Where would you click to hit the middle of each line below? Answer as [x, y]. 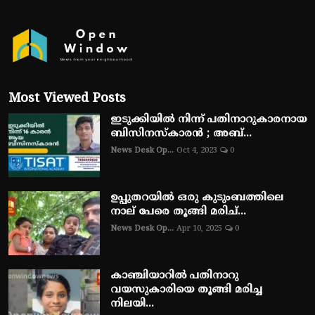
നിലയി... [132, 304]
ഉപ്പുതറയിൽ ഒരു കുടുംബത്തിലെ [197, 198]
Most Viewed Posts [67, 98]
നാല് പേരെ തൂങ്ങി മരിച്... [178, 212]
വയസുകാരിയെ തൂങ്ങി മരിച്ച [186, 290]
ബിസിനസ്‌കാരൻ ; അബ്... [181, 134]
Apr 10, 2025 [199, 228]
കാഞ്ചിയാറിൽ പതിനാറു [174, 276]
